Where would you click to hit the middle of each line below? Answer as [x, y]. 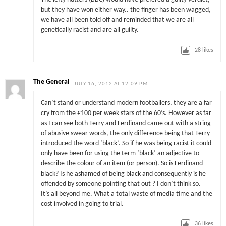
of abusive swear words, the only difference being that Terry [125, 133]
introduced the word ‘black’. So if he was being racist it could [126, 143]
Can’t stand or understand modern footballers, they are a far [126, 103]
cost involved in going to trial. [82, 204]
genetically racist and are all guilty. [90, 30]
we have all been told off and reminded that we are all [117, 20]
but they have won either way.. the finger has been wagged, [126, 10]
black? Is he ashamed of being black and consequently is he [123, 174]
